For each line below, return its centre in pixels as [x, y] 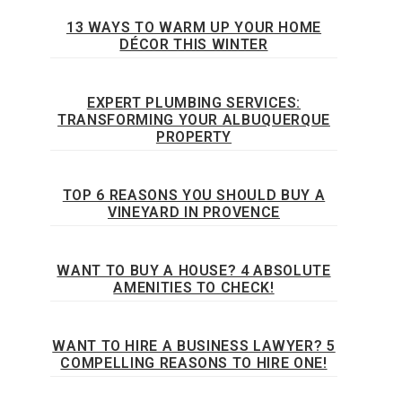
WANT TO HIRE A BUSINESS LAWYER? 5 [194, 346]
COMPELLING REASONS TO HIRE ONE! [194, 363]
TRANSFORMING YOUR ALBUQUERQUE [194, 120]
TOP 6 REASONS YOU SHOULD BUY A [194, 196]
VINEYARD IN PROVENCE [194, 213]
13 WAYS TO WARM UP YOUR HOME [194, 28]
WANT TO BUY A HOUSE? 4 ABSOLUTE [194, 271]
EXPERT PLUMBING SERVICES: [194, 103]
